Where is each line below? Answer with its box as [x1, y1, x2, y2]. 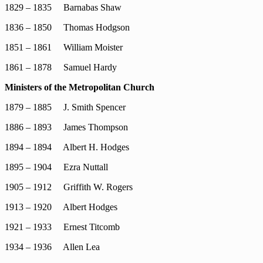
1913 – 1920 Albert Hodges [5, 202, 117, 212]
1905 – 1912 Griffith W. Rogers [5, 182, 133, 192]
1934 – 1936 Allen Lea [5, 242, 100, 252]
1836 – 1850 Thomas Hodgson [5, 22, 130, 32]
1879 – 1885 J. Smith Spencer [5, 102, 126, 112]
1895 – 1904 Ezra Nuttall [5, 162, 108, 172]
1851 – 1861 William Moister [5, 42, 123, 52]
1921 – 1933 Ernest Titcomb [5, 222, 120, 232]
